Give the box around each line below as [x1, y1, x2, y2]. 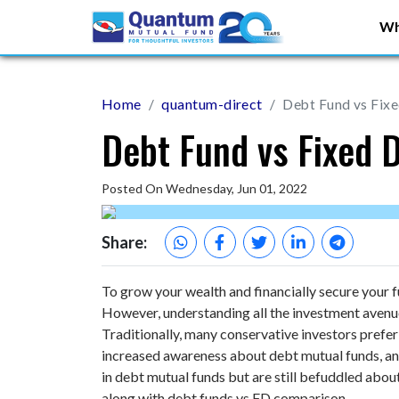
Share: [102, 232, 147, 252]
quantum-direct [161, 95, 263, 112]
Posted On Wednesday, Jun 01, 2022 [102, 181, 307, 196]
